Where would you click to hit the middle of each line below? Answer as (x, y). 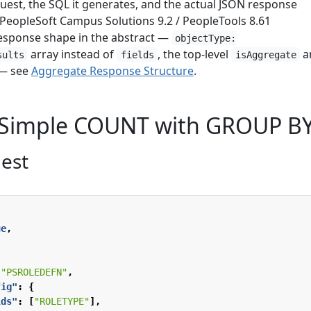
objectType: (206, 38)
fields (137, 54)
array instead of (73, 54)
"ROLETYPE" (62, 301)
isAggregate (266, 54)
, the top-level (195, 54)
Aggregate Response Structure (112, 70)
